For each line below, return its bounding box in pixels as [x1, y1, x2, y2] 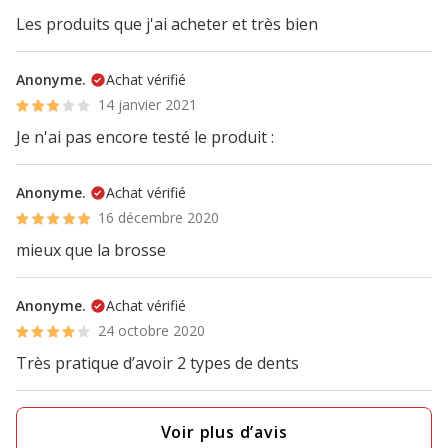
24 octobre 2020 [98, 321, 206, 340]
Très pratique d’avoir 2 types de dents [16, 352, 299, 374]
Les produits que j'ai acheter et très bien [16, 13, 318, 35]
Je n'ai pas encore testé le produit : [16, 126, 274, 148]
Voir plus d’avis [160, 421, 288, 443]
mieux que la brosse [16, 239, 166, 261]
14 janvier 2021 [98, 95, 198, 114]
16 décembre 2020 [98, 208, 220, 227]
